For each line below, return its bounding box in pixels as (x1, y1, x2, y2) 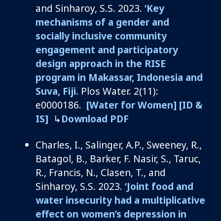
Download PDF (61, 111, 129, 125)
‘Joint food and (125, 179, 193, 193)
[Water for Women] (86, 98, 177, 111)
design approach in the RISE (36, 56, 166, 70)
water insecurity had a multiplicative (36, 193, 205, 207)
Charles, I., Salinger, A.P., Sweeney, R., (36, 138, 202, 151)
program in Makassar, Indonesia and (36, 70, 203, 84)
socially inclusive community (36, 29, 167, 42)
